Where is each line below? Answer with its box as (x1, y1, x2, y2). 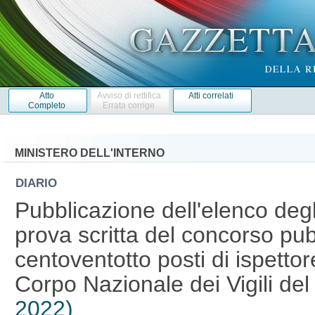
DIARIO (15, 176, 60, 190)
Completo (27, 100, 65, 110)
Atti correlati (188, 90, 234, 101)
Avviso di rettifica (96, 90, 161, 101)
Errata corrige (103, 100, 155, 110)
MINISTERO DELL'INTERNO (14, 146, 165, 159)
